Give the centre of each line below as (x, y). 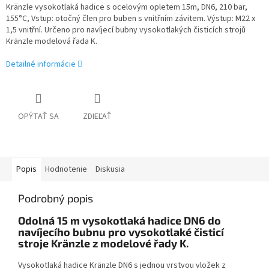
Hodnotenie (66, 170)
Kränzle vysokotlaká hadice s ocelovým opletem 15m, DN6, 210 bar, (127, 8)
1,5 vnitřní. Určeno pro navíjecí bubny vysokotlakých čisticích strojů (126, 30)
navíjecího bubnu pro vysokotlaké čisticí (121, 232)
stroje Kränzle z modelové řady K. (103, 243)
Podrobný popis (56, 198)
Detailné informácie (41, 65)
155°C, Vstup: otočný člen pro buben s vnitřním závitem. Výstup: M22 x (131, 19)
